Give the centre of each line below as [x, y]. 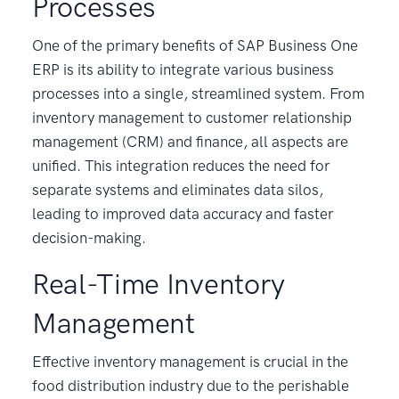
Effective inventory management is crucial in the [190, 361]
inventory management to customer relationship [192, 117]
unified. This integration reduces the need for [181, 165]
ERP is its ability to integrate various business [183, 69]
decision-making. [89, 237]
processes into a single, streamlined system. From [198, 93]
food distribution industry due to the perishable [191, 385]
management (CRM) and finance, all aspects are [190, 141]
